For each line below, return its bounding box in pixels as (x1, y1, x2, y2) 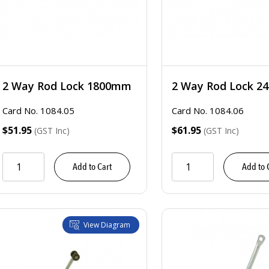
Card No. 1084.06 (172, 104, 244, 116)
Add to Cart (73, 160, 112, 174)
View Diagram (83, 220, 130, 230)
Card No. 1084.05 (2, 104, 74, 116)
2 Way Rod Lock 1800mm (2, 79, 131, 93)
